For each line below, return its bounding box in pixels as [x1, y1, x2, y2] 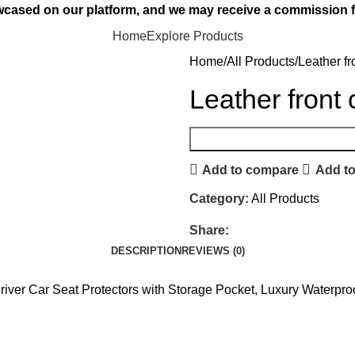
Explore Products [146, 29, 243, 43]
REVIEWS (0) [181, 245, 245, 257]
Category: [189, 192, 249, 205]
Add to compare [202, 162, 300, 177]
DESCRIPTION [110, 245, 181, 257]
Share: [189, 223, 229, 237]
